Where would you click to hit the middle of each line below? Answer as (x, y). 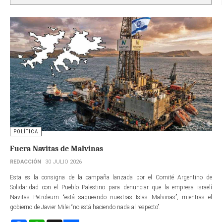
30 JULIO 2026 (63, 162)
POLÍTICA (26, 131)
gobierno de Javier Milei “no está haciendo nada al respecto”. (85, 207)
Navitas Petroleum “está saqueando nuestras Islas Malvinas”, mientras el (111, 197)
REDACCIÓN (26, 162)
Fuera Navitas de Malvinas (56, 148)
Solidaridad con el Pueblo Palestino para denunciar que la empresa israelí (111, 187)
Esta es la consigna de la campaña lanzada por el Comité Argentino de (111, 177)
